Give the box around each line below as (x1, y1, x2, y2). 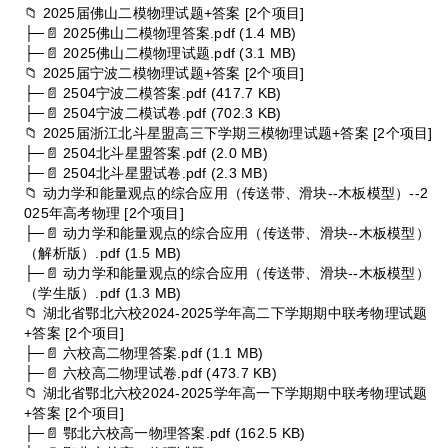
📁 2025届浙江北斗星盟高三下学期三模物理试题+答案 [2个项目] (24, 124, 433, 141)
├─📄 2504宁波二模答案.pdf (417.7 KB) (24, 84, 282, 101)
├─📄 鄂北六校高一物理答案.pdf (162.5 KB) (24, 424, 306, 441)
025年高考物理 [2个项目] (24, 204, 184, 221)
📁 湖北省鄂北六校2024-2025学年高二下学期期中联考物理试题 (24, 304, 428, 321)
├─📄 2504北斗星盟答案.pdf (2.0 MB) (24, 144, 268, 161)
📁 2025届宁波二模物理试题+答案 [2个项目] (24, 64, 305, 81)
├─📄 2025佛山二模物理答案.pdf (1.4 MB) (24, 24, 297, 41)
